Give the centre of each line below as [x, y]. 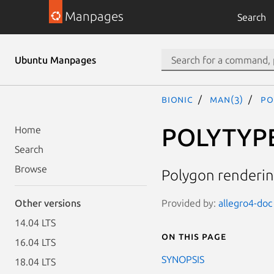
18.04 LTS [35, 262]
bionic [177, 99]
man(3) [227, 99]
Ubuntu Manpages [55, 60]
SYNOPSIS [183, 259]
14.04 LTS [35, 223]
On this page [194, 236]
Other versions [48, 203]
